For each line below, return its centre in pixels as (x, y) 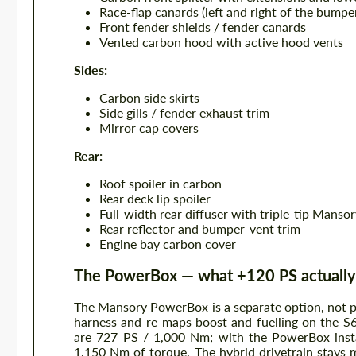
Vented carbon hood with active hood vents (221, 42)
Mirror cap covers (149, 128)
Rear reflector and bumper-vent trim (200, 228)
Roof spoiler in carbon (161, 183)
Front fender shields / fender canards (203, 27)
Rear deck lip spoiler (155, 198)
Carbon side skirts (149, 97)
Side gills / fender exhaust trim (184, 112)
